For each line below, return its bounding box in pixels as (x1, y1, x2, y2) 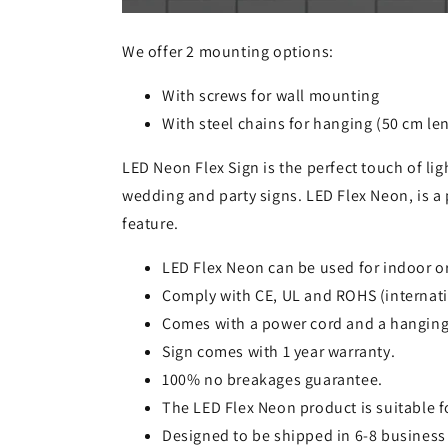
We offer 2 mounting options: (122, 41, 334, 63)
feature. (122, 213, 179, 235)
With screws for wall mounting (162, 85, 380, 107)
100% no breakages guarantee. (162, 369, 383, 391)
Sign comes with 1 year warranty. (162, 341, 396, 363)
